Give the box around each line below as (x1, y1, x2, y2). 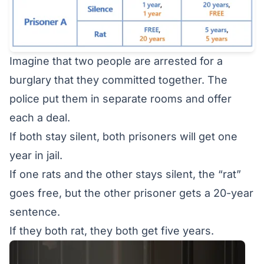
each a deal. (9, 111, 70, 124)
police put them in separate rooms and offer (9, 92, 232, 105)
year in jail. (9, 148, 62, 161)
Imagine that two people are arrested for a (9, 54, 223, 67)
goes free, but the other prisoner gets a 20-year (9, 186, 253, 199)
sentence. (9, 205, 60, 218)
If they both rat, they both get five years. (9, 224, 214, 237)
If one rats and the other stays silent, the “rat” (9, 167, 241, 180)
